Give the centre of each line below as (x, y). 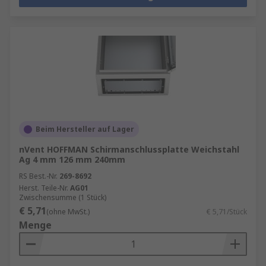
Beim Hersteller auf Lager (85, 129)
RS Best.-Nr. (38, 176)
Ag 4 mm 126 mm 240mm (72, 159)
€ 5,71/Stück (227, 212)
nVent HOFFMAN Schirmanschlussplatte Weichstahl (129, 149)
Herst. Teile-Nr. (44, 188)
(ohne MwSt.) (68, 212)
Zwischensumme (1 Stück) (63, 197)
